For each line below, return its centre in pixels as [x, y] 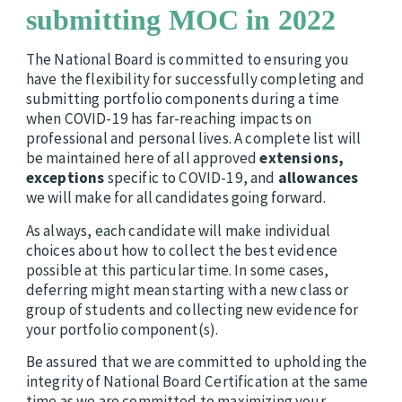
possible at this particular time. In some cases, [177, 270]
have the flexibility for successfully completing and [195, 79]
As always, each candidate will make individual [178, 230]
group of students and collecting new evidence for [192, 309]
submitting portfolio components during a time [182, 99]
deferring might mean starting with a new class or [187, 289]
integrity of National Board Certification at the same [197, 382]
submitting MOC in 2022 [181, 19]
